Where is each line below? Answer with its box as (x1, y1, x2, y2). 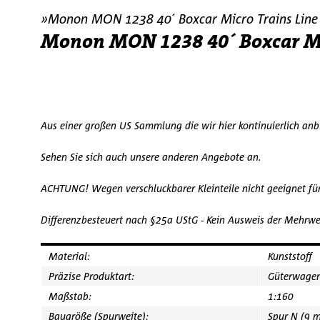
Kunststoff (268, 250, 312, 262)
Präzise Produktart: (49, 270, 134, 282)
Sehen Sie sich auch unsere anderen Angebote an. (41, 151, 267, 163)
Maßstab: (49, 290, 91, 302)
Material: (49, 250, 90, 262)
